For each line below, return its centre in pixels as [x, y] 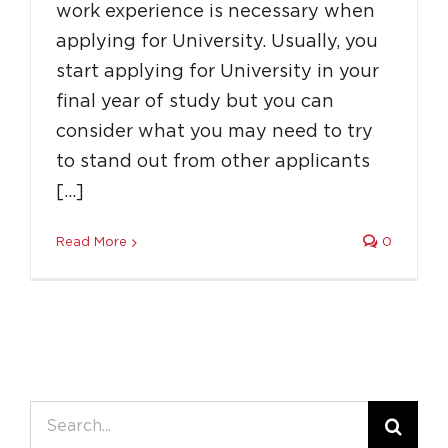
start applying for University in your [217, 72]
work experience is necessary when [215, 12]
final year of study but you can [195, 102]
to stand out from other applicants [213, 162]
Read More [91, 242]
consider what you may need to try [214, 132]
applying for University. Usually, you [217, 42]
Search [60, 415]
